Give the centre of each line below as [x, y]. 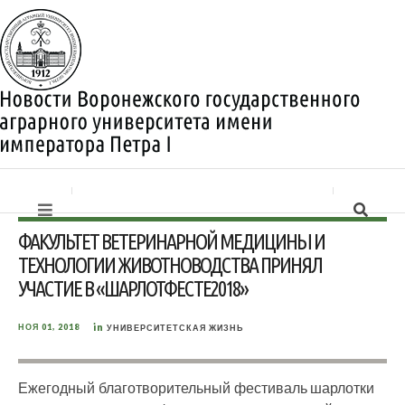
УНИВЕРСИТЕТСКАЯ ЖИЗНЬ [175, 328]
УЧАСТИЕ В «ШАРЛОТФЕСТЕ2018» [133, 289]
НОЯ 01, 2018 [49, 327]
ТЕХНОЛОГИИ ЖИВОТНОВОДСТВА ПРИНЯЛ [170, 265]
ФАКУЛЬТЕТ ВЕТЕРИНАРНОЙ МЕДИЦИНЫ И [171, 242]
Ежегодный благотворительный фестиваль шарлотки [197, 387]
